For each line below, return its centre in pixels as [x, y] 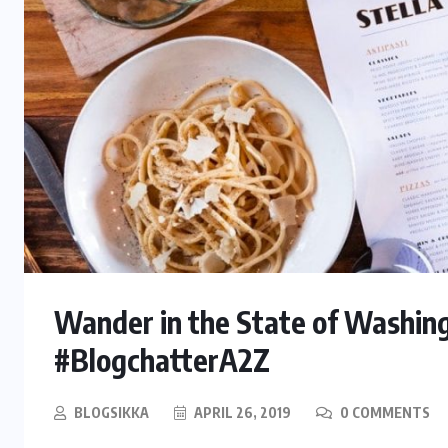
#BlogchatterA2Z [162, 359]
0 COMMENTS [383, 412]
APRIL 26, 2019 [241, 412]
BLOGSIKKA [111, 412]
